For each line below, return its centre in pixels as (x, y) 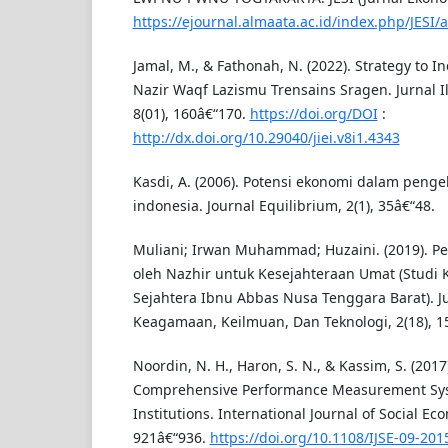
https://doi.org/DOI (313, 113)
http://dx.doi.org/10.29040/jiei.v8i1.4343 (266, 137)
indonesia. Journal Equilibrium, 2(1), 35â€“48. (283, 205)
